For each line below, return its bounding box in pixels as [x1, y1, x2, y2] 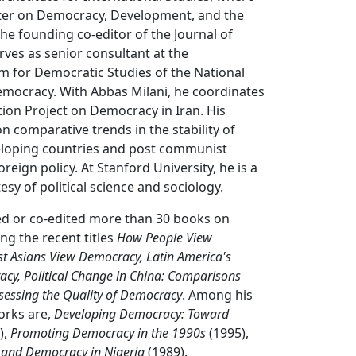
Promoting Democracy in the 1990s [10, 324, 207, 342]
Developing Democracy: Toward [54, 305, 230, 323]
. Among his [182, 286, 253, 304]
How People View [117, 229, 213, 247]
